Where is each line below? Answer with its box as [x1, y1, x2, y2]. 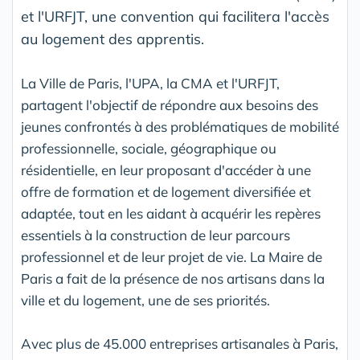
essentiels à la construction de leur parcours [21, 227, 290, 244]
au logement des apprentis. [21, 30, 204, 49]
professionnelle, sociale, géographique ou [21, 140, 276, 157]
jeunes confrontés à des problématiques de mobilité [21, 118, 339, 136]
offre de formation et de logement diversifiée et [21, 183, 311, 201]
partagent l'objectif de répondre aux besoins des [21, 96, 318, 114]
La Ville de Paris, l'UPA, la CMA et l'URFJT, [21, 75, 280, 92]
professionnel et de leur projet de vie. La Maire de [21, 248, 322, 266]
